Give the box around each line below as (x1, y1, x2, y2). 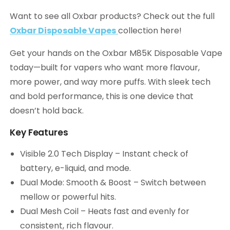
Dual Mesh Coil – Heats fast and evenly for (20, 205, 189, 218)
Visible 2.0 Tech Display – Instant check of (20, 148, 188, 160)
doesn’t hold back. (10, 105, 84, 117)
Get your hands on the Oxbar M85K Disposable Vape (10, 47, 222, 60)
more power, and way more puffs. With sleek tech (10, 76, 210, 88)
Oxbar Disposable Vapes (10, 25, 116, 37)
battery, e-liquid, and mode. (20, 162, 131, 175)
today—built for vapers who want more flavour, (10, 62, 200, 74)
